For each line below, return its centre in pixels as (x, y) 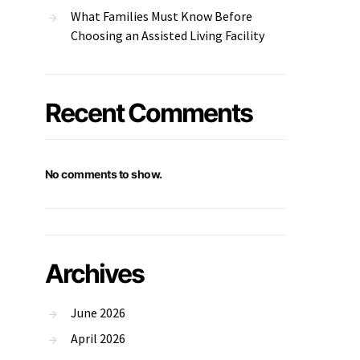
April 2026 (98, 338)
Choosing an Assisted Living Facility (168, 35)
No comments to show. (104, 174)
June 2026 (98, 313)
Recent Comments (149, 113)
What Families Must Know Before (162, 16)
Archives (94, 274)
